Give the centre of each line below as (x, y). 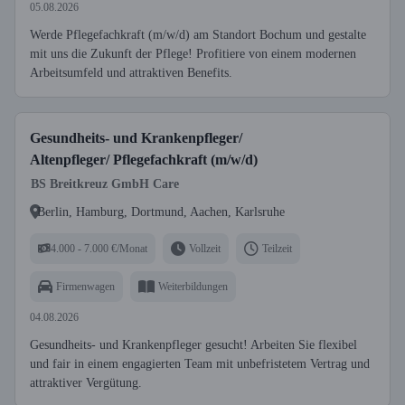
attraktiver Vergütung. (86, 383)
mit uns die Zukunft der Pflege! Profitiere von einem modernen (193, 54)
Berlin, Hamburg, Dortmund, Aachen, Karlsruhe (161, 212)
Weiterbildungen (193, 286)
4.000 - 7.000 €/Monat (99, 248)
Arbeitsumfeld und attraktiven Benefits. (131, 73)
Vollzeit (205, 248)
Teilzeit (277, 248)
